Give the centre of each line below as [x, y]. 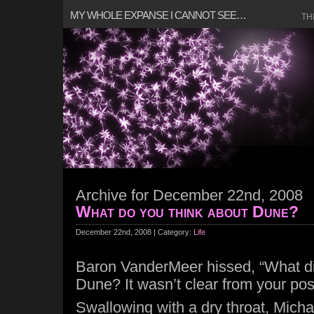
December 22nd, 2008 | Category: [135, 232]
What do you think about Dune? [187, 212]
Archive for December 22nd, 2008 [189, 195]
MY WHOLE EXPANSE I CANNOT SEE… [158, 15]
